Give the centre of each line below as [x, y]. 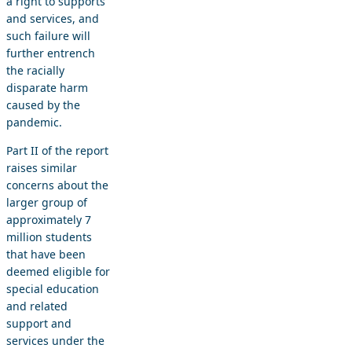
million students [49, 236]
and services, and [53, 18]
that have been [46, 254]
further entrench [51, 53]
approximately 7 [49, 219]
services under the [55, 340]
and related [37, 306]
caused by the [43, 104]
